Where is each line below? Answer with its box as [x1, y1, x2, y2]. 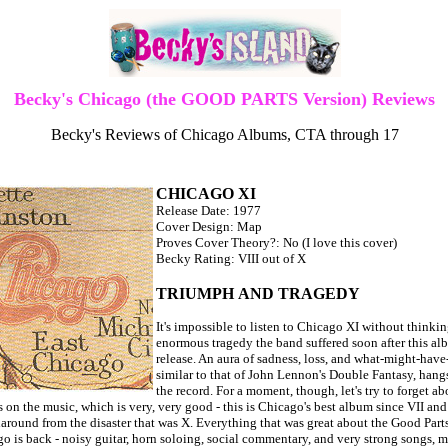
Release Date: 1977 [155, 203, 261, 218]
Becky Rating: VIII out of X [155, 251, 306, 266]
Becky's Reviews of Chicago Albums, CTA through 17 [50, 126, 399, 143]
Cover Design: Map [155, 219, 262, 234]
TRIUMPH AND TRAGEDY [155, 285, 360, 302]
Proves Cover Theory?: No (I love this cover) [155, 235, 397, 250]
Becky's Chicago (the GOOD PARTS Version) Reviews [14, 89, 435, 109]
